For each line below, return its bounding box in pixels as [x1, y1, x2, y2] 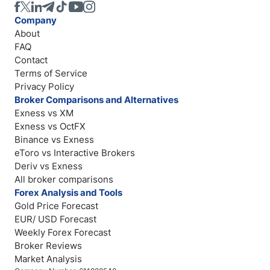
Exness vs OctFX [14, 120, 86, 132]
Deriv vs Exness [14, 160, 83, 172]
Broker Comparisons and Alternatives [14, 93, 178, 105]
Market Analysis [14, 253, 82, 265]
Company [14, 14, 57, 26]
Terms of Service [14, 67, 87, 79]
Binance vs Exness [14, 133, 94, 145]
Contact [14, 54, 48, 66]
